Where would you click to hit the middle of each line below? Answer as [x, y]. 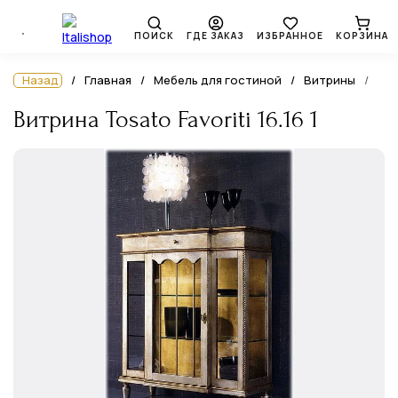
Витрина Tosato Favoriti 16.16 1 [166, 119]
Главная [108, 80]
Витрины [330, 80]
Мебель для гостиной [218, 80]
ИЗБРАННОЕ [290, 35]
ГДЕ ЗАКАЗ [215, 35]
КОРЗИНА [362, 35]
